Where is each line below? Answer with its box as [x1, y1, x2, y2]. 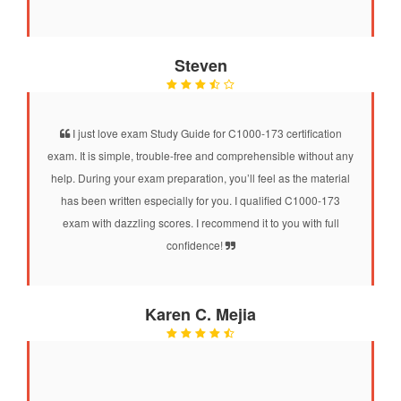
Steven [174, 53, 227, 77]
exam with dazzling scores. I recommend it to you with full [62, 214, 339, 230]
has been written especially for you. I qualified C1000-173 [61, 192, 340, 208]
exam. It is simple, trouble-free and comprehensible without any [47, 147, 354, 163]
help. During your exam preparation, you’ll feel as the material [51, 169, 350, 185]
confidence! [166, 236, 226, 252]
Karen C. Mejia [145, 302, 256, 326]
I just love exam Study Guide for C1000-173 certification [69, 124, 342, 141]
